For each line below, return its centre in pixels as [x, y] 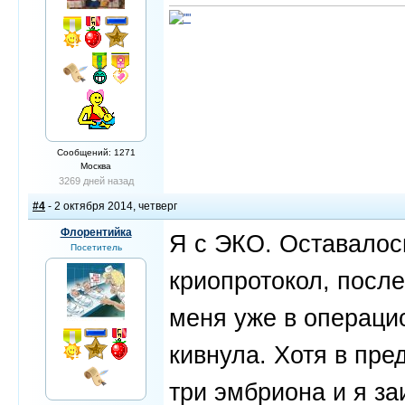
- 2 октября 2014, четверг [111, 206]
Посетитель [96, 247]
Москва [96, 166]
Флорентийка [96, 232]
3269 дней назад [96, 181]
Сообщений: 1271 [96, 152]
